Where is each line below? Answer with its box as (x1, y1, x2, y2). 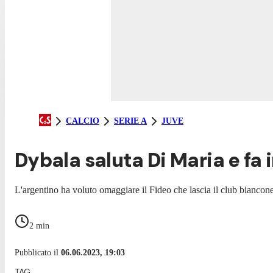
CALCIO (66, 116, 99, 126)
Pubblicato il (15, 247, 61, 257)
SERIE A (114, 116, 147, 126)
